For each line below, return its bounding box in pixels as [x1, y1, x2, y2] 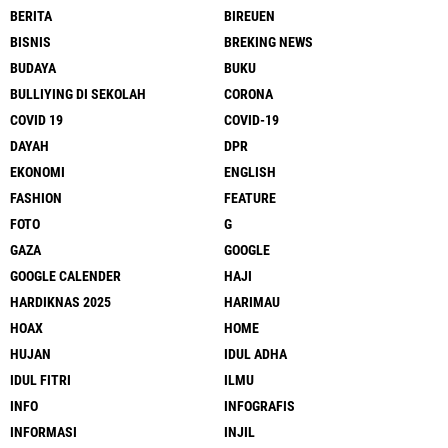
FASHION [10, 190, 62, 207]
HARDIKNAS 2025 [10, 294, 111, 311]
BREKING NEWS [224, 34, 313, 51]
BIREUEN [224, 8, 275, 25]
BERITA [10, 8, 52, 25]
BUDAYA [10, 60, 56, 77]
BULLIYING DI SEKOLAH [10, 86, 146, 103]
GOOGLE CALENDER [10, 268, 121, 285]
